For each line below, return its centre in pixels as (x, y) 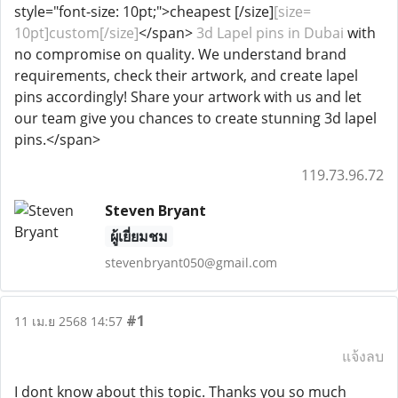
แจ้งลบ (363, 356)
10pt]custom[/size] (76, 33)
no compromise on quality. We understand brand (180, 54)
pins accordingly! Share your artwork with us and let (188, 97)
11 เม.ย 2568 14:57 (68, 321)
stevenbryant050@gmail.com (191, 263)
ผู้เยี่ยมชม (139, 236)
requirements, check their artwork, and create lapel (186, 76)
